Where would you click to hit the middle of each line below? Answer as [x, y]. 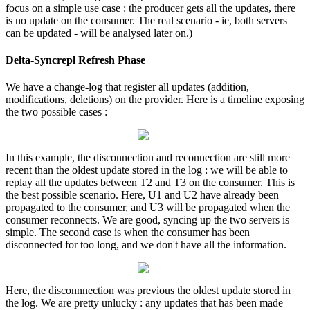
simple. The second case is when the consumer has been [128, 232]
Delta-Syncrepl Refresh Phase [75, 60]
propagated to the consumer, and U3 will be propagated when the [148, 208]
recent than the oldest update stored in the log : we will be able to [147, 170]
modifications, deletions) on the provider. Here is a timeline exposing [155, 100]
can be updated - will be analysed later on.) [99, 33]
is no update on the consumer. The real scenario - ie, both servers [146, 20]
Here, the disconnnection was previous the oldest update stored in [148, 291]
